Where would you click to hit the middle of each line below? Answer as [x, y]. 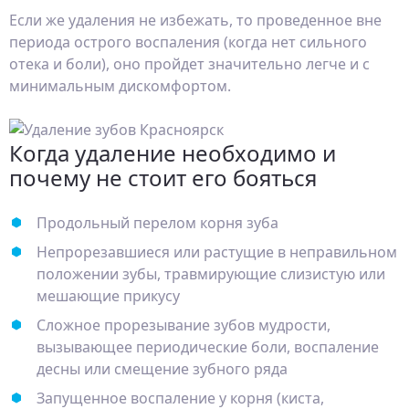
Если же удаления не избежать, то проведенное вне [195, 20]
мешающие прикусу [108, 296]
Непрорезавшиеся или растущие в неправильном [217, 252]
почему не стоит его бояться [163, 178]
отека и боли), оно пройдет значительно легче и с [189, 64]
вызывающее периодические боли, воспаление [208, 347]
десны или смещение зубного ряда [162, 369]
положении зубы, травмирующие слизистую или [211, 274]
